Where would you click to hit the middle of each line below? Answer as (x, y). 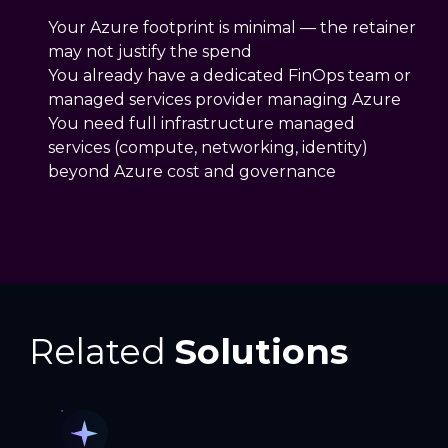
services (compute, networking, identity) (208, 147)
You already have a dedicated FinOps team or (230, 75)
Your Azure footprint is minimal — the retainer (232, 27)
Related (102, 351)
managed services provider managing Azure (225, 99)
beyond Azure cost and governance (192, 171)
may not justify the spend (150, 51)
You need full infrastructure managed (202, 123)
